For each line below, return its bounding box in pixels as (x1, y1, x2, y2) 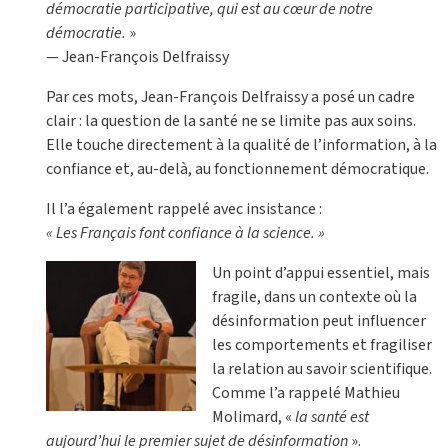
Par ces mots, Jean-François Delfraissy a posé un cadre (46, 86, 415, 109)
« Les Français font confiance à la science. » (46, 222, 325, 245)
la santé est (295, 406, 369, 429)
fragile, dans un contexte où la (212, 286, 417, 309)
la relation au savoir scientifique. (212, 358, 432, 381)
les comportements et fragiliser (212, 334, 432, 357)
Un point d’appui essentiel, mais (212, 262, 430, 285)
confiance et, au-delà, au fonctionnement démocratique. (46, 158, 429, 181)
